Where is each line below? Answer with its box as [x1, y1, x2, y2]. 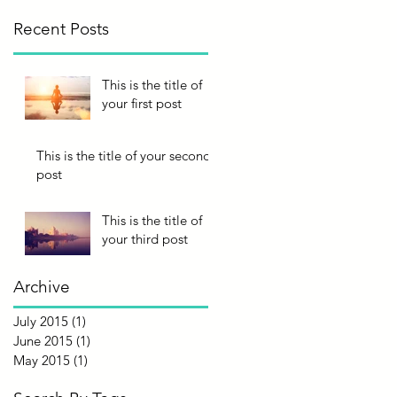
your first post [102, 94, 182, 112]
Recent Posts [13, 18, 109, 39]
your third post [102, 230, 188, 247]
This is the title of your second [36, 146, 211, 164]
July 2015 [13, 312, 68, 330]
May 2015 [13, 351, 70, 369]
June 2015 [13, 331, 73, 349]
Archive [13, 276, 70, 297]
